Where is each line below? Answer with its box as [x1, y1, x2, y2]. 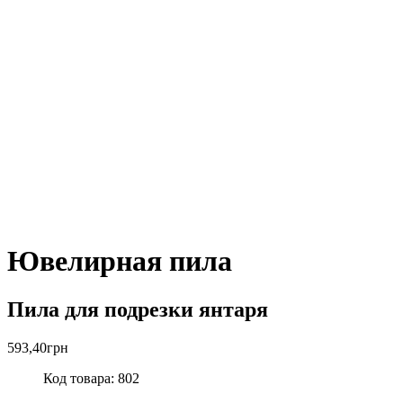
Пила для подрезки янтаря [7, 297, 268, 321]
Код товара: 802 [43, 370, 139, 386]
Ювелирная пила [7, 245, 232, 278]
